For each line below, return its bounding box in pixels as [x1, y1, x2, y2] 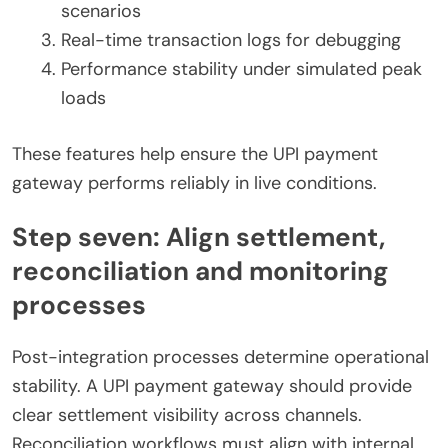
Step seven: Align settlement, [12, 219, 385, 254]
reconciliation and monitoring [12, 253, 389, 288]
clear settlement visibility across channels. [12, 403, 362, 428]
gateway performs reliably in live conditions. [12, 170, 377, 195]
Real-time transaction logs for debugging [61, 27, 401, 52]
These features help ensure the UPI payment [12, 141, 378, 166]
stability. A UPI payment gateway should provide [12, 374, 412, 399]
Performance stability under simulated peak [61, 56, 422, 81]
